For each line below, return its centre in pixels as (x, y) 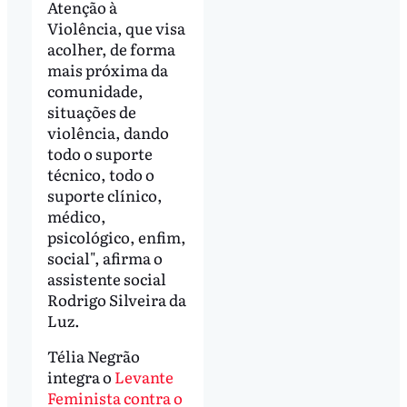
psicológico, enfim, (116, 236)
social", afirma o (104, 257)
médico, (76, 215)
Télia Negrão (93, 356)
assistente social (106, 278)
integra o (80, 377)
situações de (91, 111)
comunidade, (95, 90)
